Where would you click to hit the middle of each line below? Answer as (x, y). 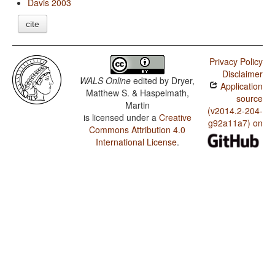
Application (240, 86)
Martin (137, 105)
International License (136, 142)
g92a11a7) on (235, 123)
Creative (175, 118)
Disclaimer (242, 74)
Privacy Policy (236, 62)
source (249, 99)
